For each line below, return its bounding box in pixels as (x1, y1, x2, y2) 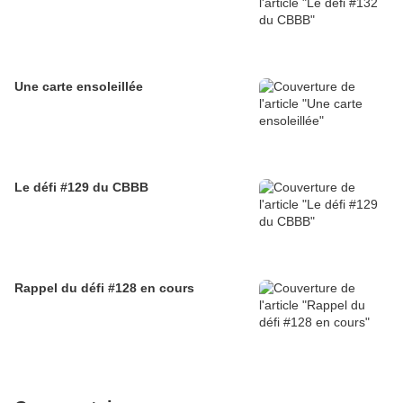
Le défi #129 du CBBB (14, 180, 148, 195)
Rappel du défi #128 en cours (14, 281, 194, 296)
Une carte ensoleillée (14, 79, 143, 94)
